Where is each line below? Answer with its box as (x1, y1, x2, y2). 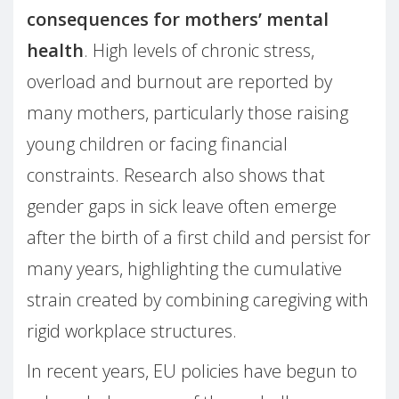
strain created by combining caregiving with (27, 287, 369, 312)
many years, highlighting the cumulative (27, 256, 342, 281)
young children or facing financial (27, 131, 288, 156)
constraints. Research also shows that (27, 162, 325, 187)
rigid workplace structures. (27, 318, 237, 343)
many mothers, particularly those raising (27, 100, 348, 125)
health (27, 37, 84, 62)
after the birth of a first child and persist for (27, 224, 370, 249)
